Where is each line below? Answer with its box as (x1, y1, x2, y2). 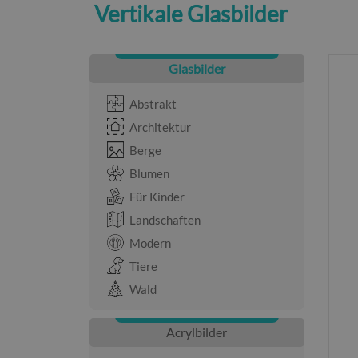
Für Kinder (129, 189, 185, 204)
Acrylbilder (166, 324, 228, 340)
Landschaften (129, 213, 201, 227)
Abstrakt (129, 97, 177, 111)
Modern (129, 236, 171, 250)
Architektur (129, 120, 191, 134)
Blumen (129, 166, 169, 181)
